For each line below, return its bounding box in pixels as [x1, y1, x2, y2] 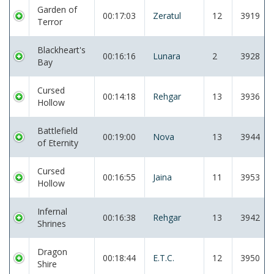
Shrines [37, 218, 66, 229]
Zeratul [153, 10, 181, 21]
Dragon [37, 246, 67, 257]
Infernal [37, 206, 67, 217]
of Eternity [37, 137, 78, 149]
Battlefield [37, 125, 78, 136]
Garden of [37, 4, 77, 15]
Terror [37, 16, 62, 28]
